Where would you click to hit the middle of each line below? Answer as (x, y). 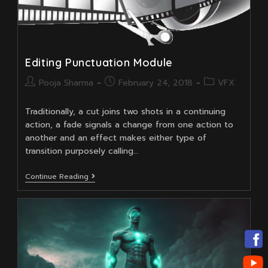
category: (223, 95)
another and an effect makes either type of (116, 138)
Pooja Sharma (66, 83)
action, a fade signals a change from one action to (130, 125)
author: (39, 95)
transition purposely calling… (82, 151)
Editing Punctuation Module (99, 63)
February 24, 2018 (156, 83)
